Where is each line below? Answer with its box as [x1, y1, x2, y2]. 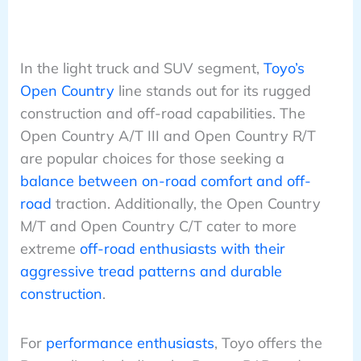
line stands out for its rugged [114, 81, 311, 101]
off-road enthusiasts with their [79, 239, 285, 259]
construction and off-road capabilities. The [19, 104, 305, 123]
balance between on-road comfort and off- [19, 172, 311, 191]
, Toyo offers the [214, 333, 322, 352]
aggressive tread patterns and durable [19, 262, 282, 281]
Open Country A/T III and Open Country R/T [19, 127, 316, 146]
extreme [19, 239, 80, 259]
